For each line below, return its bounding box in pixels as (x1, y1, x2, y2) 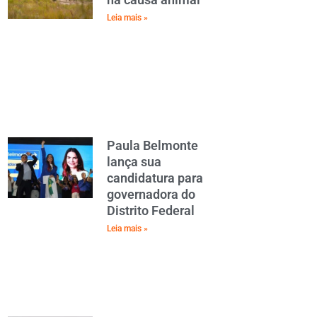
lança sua (107, 154, 161, 170)
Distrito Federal (107, 203, 195, 219)
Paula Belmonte (107, 138, 198, 154)
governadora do (107, 187, 195, 202)
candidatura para (107, 171, 203, 186)
